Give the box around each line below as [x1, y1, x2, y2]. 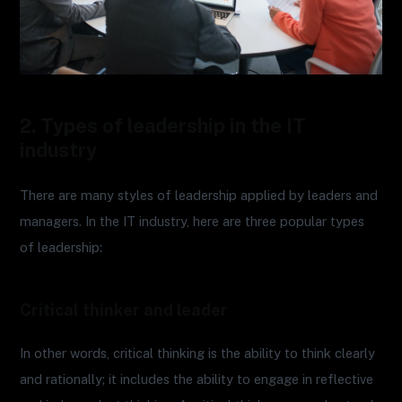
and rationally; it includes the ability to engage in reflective [20, 371, 374, 387]
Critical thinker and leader [20, 300, 229, 319]
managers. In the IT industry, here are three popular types [20, 214, 365, 230]
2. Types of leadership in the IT [20, 114, 307, 138]
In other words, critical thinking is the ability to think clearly [20, 345, 376, 361]
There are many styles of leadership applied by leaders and [20, 188, 379, 204]
